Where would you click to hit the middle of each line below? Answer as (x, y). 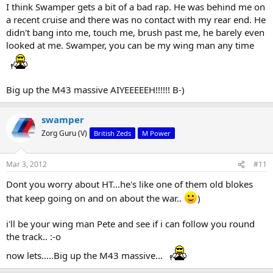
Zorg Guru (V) (64, 133)
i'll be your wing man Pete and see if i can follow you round (130, 224)
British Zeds (112, 133)
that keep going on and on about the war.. (95, 198)
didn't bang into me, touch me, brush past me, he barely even (135, 32)
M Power (156, 133)
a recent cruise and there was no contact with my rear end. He (136, 19)
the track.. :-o (34, 237)
